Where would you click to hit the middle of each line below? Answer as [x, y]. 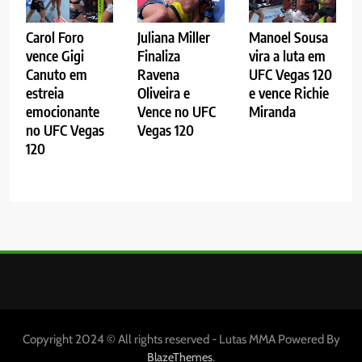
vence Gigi [55, 56]
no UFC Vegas [65, 130]
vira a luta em [287, 56]
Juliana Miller [173, 38]
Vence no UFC [176, 112]
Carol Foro [55, 38]
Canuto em [57, 75]
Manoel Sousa [288, 38]
